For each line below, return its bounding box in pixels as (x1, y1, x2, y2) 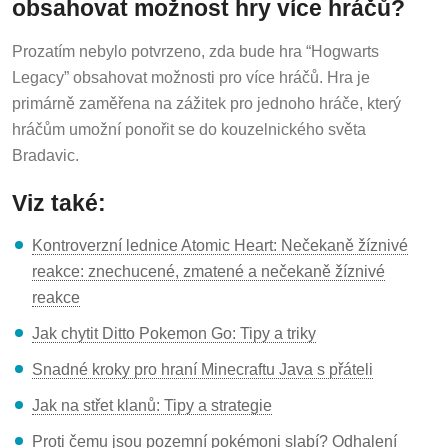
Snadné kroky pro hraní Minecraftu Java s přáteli (32, 357, 373, 375)
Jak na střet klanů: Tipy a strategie (32, 393, 272, 411)
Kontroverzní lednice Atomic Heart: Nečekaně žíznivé (32, 233, 408, 251)
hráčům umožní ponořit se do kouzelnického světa (12, 116, 366, 134)
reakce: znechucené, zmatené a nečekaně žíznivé (32, 259, 385, 277)
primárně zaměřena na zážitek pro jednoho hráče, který (12, 90, 401, 108)
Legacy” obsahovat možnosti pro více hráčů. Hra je (12, 64, 370, 82)
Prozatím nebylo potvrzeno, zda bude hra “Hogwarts (12, 38, 379, 56)
